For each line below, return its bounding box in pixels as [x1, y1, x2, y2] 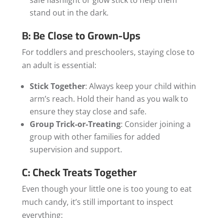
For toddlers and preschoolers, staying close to [21, 46, 195, 57]
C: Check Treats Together [21, 162, 137, 182]
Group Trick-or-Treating [29, 118, 121, 129]
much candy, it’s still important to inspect [21, 196, 173, 207]
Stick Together [29, 80, 85, 91]
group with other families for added [29, 131, 160, 142]
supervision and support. [29, 144, 122, 155]
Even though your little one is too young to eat [21, 183, 192, 194]
